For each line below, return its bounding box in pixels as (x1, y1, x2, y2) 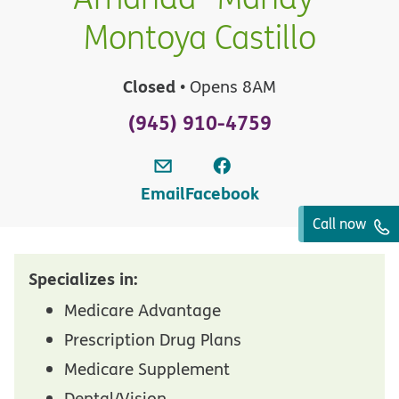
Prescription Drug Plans (64, 327, 241, 351)
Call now (313, 214, 370, 233)
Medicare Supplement (64, 356, 230, 380)
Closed (123, 74, 175, 98)
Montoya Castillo (83, 16, 316, 59)
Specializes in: (28, 266, 138, 290)
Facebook (184, 181, 259, 205)
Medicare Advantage (64, 297, 221, 322)
